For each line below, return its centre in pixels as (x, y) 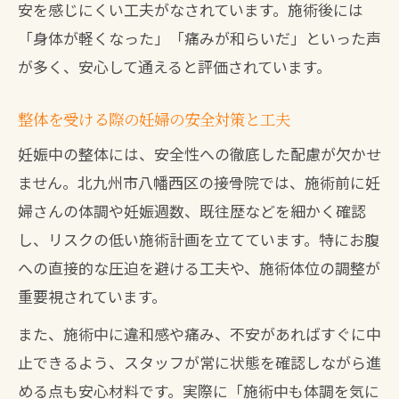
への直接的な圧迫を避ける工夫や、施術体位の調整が (199, 268)
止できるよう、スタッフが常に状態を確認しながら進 (199, 362)
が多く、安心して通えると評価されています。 (175, 66)
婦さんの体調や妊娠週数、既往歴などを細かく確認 (192, 211)
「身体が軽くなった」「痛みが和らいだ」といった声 (199, 38)
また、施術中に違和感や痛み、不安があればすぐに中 (199, 334)
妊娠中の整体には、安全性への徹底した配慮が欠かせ (199, 154)
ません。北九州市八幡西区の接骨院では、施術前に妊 (199, 182)
